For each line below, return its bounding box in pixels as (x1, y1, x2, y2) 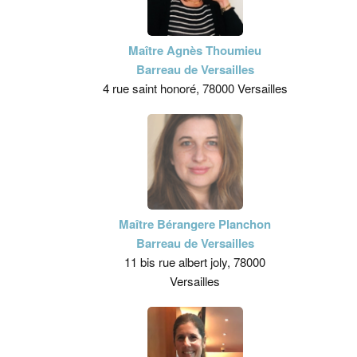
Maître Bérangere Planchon (119, 215, 272, 233)
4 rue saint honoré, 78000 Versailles (102, 80, 288, 96)
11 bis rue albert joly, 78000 (124, 253, 266, 270)
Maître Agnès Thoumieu (128, 41, 262, 59)
